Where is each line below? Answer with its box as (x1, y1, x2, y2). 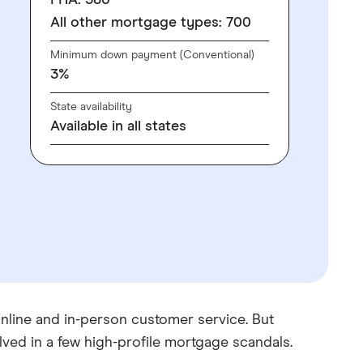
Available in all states (49, 119, 186, 134)
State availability (49, 101, 132, 113)
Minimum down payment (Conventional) (49, 49, 254, 61)
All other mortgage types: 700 (49, 15, 251, 30)
